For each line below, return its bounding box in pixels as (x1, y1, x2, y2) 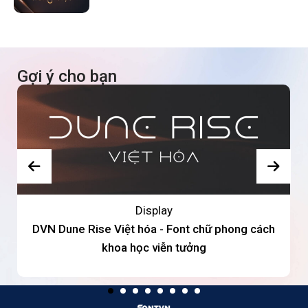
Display (135, 203, 173, 218)
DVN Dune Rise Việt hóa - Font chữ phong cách (32, 222, 275, 236)
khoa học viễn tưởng (101, 241, 206, 255)
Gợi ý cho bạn (17, 67, 117, 87)
